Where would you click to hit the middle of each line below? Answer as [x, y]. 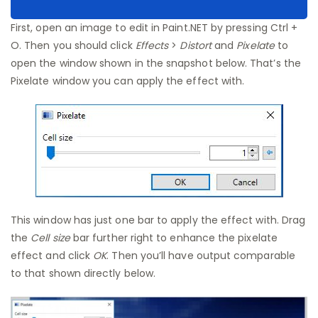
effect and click [52, 256]
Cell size [50, 238]
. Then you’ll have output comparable [201, 256]
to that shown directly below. [83, 274]
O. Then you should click [73, 46]
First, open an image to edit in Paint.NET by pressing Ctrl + [154, 28]
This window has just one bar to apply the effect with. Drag [158, 220]
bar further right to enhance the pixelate [174, 238]
